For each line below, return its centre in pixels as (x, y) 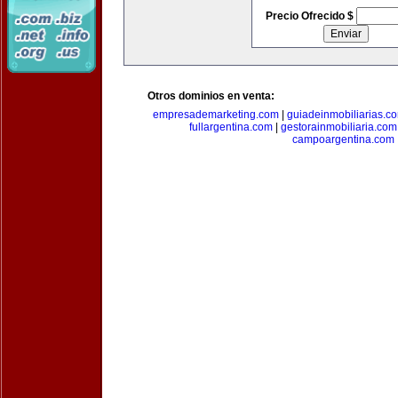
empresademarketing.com (215, 115)
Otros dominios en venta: (211, 96)
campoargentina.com (343, 139)
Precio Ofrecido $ (310, 16)
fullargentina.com (231, 127)
